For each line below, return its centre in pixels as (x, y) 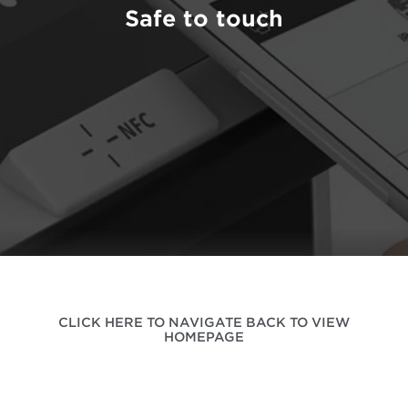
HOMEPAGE (204, 337)
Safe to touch (204, 19)
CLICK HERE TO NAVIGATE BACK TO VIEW (204, 322)
